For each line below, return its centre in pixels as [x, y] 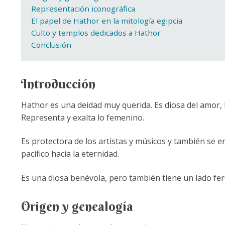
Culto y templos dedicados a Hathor [96, 33]
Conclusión [51, 45]
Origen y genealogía [77, 207]
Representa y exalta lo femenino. [82, 117]
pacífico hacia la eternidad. [70, 154]
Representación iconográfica [83, 9]
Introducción [58, 84]
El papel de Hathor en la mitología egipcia [106, 21]
